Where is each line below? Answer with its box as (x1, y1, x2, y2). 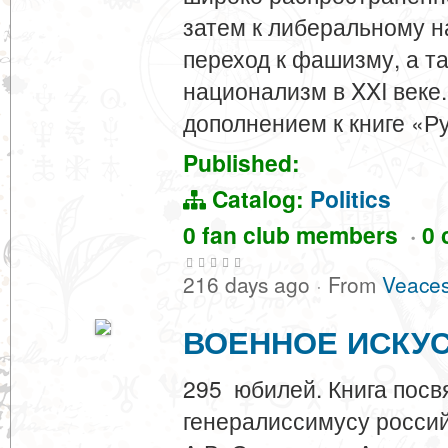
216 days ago (183, 269, 316, 299)
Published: (183, 146, 300, 179)
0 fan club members (183, 218, 410, 251)
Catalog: (206, 182, 310, 215)
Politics (310, 182, 391, 215)
